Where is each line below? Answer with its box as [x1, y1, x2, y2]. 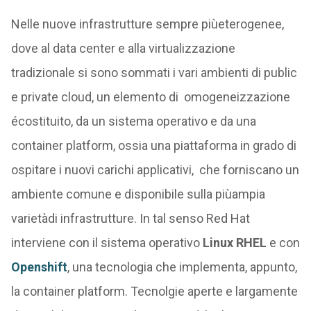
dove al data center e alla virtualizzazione [10, 41, 235, 56]
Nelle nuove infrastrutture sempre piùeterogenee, [10, 17, 284, 32]
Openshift [10, 260, 67, 275]
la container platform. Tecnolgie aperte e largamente [10, 284, 298, 299]
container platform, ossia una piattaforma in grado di [10, 138, 296, 153]
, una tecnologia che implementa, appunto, [67, 260, 297, 275]
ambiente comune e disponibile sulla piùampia [10, 187, 265, 202]
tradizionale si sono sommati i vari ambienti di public [10, 65, 297, 81]
